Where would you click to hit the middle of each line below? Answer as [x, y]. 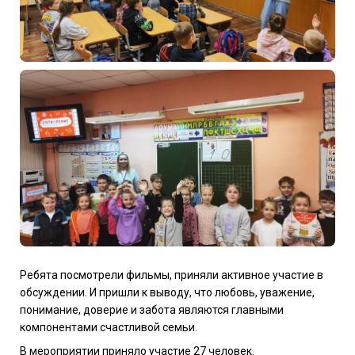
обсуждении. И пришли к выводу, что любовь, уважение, [167, 293]
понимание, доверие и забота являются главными [152, 310]
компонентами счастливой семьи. [109, 328]
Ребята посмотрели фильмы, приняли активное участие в [172, 275]
